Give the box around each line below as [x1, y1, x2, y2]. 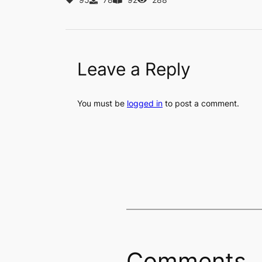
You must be [77, 98, 127, 108]
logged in [127, 98, 163, 108]
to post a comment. [163, 98, 239, 108]
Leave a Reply [77, 58, 191, 80]
